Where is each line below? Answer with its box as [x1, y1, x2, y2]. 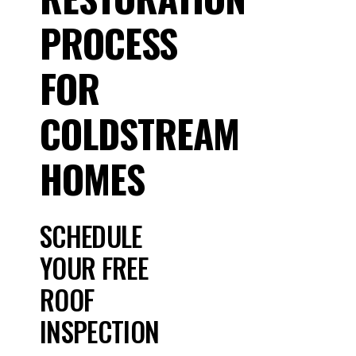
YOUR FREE [40, 247, 148, 288]
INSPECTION [40, 311, 160, 352]
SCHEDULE [40, 215, 142, 257]
